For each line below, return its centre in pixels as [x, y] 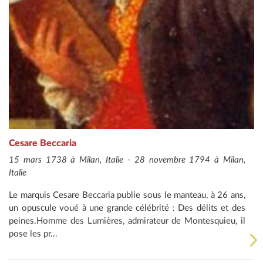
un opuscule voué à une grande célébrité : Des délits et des [127, 208]
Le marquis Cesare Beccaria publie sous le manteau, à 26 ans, [127, 195]
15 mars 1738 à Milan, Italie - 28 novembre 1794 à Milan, [127, 160]
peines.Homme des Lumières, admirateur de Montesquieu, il [127, 221]
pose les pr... [33, 234]
